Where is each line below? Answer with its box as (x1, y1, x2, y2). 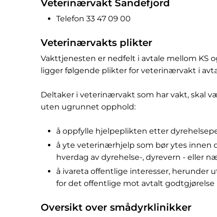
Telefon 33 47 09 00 (56, 14, 131, 24)
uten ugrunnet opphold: (41, 102, 136, 112)
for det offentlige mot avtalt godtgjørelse (56, 179, 215, 188)
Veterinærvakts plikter (41, 37, 152, 49)
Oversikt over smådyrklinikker (41, 201, 191, 214)
